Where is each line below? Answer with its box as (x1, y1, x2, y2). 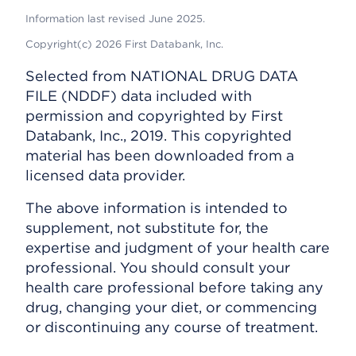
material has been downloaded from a (25, 146, 294, 164)
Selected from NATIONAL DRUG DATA (25, 67, 298, 84)
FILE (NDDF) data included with (25, 87, 252, 104)
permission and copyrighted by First (25, 106, 283, 124)
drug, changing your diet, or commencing (25, 298, 317, 315)
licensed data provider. (25, 166, 185, 184)
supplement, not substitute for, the (25, 219, 269, 236)
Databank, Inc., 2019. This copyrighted (25, 126, 292, 144)
